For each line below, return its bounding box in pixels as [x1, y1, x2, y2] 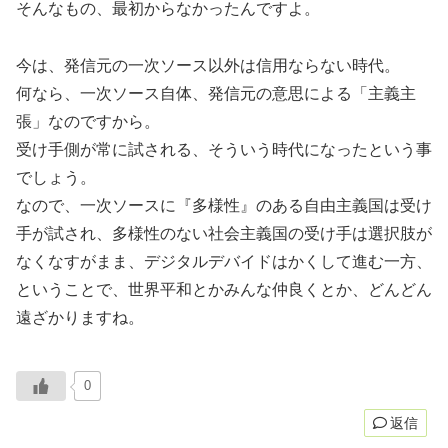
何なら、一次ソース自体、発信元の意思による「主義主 [16, 84, 416, 102]
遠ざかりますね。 [16, 308, 144, 326]
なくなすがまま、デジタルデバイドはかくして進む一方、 [16, 252, 432, 270]
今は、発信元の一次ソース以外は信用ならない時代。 [16, 56, 400, 74]
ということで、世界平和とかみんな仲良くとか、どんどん [16, 280, 432, 298]
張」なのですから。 [16, 112, 160, 130]
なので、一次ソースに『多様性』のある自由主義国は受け [16, 196, 432, 214]
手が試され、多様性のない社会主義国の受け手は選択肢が [16, 224, 432, 242]
